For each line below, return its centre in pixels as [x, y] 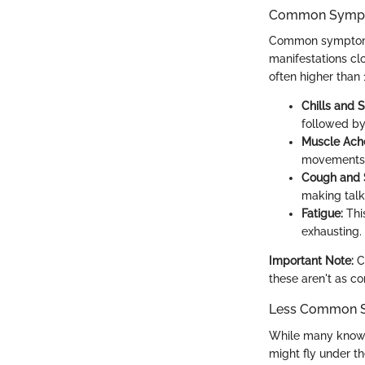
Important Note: [311, 261]
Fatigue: [322, 214]
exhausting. [332, 232]
